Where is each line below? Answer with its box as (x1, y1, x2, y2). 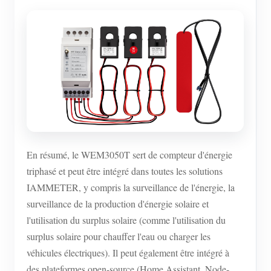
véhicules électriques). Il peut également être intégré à (27, 246, 229, 260)
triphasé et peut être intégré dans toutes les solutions (27, 165, 223, 178)
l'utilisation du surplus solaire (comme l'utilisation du (27, 214, 226, 227)
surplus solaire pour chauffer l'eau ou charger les (27, 230, 211, 243)
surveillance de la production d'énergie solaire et (27, 197, 209, 211)
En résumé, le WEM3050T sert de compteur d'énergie (27, 148, 232, 162)
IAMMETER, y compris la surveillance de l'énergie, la (27, 181, 235, 194)
